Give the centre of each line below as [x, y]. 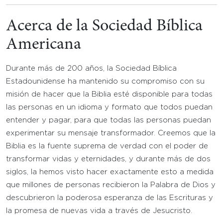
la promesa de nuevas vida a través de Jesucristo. [99, 211]
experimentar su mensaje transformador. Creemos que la [111, 133]
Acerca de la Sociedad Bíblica [104, 26]
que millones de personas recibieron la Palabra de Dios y [111, 185]
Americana [44, 45]
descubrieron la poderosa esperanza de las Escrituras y [110, 198]
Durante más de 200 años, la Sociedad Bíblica [91, 68]
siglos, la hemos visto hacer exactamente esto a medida [110, 172]
